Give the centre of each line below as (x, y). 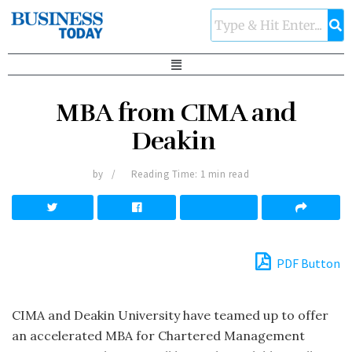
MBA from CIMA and (176, 113)
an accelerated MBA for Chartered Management (158, 336)
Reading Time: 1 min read (190, 174)
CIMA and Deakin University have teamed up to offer (170, 315)
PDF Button (307, 264)
